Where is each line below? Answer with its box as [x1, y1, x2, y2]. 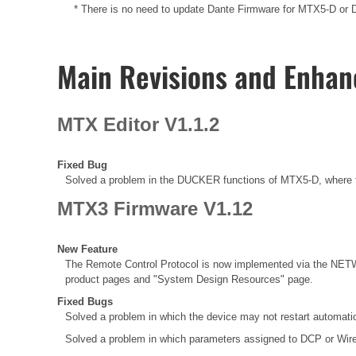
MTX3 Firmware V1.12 [57, 197, 253, 219]
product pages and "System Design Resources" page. [65, 273, 313, 285]
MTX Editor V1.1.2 [57, 113, 219, 135]
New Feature [57, 242, 118, 255]
